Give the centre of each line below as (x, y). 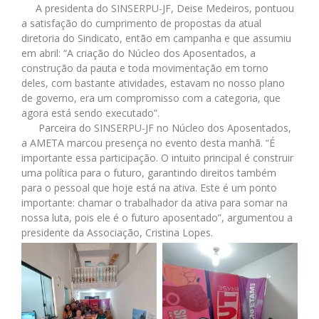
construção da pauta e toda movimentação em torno (145, 68)
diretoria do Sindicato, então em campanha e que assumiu (156, 38)
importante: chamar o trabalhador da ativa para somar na (155, 202)
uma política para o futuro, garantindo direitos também (149, 172)
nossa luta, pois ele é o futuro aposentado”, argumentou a (157, 217)
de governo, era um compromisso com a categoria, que (151, 98)
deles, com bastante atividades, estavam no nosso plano (153, 83)
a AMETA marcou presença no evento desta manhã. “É (148, 142)
